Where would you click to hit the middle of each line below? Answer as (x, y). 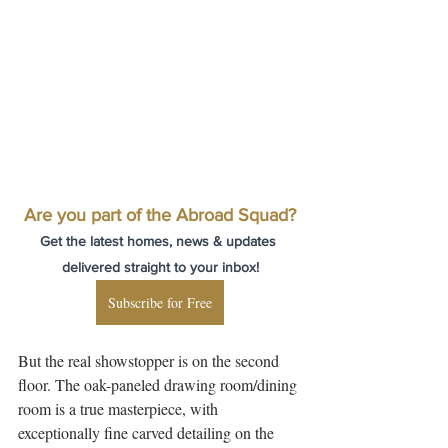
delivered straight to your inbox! (160, 267)
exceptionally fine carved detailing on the (148, 432)
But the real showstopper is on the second (150, 360)
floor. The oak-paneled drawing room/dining (159, 384)
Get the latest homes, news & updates (160, 241)
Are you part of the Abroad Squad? (160, 215)
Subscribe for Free (160, 302)
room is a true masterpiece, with (120, 408)
